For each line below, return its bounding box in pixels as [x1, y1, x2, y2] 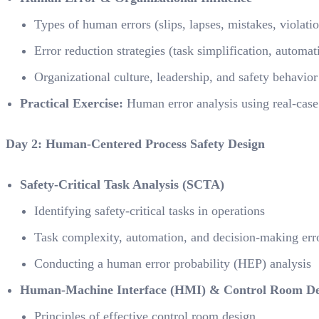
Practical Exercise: [20, 96, 123, 110]
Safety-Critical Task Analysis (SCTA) [20, 177, 224, 192]
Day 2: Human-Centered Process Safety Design [6, 137, 265, 151]
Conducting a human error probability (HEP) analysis [34, 256, 311, 271]
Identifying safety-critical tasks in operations [34, 204, 265, 218]
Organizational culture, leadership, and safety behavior [34, 70, 318, 84]
